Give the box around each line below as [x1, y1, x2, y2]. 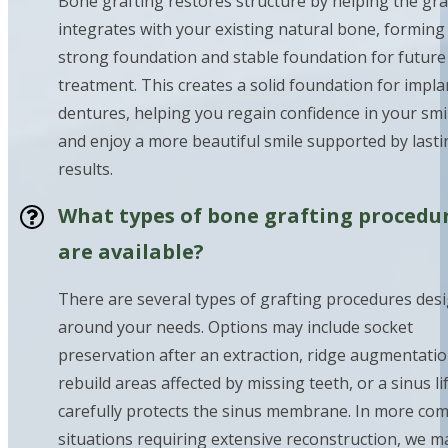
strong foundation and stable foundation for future [58, 46, 446, 69]
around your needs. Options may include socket [58, 316, 413, 339]
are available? [58, 238, 204, 266]
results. [58, 158, 113, 181]
